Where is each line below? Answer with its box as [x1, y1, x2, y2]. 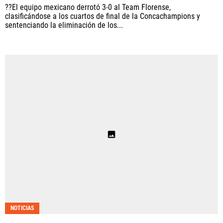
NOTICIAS [10, 205, 34, 212]
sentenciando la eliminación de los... [5, 20, 123, 30]
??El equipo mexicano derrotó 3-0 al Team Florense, [5, 2, 171, 12]
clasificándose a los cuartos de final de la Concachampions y [5, 11, 200, 21]
